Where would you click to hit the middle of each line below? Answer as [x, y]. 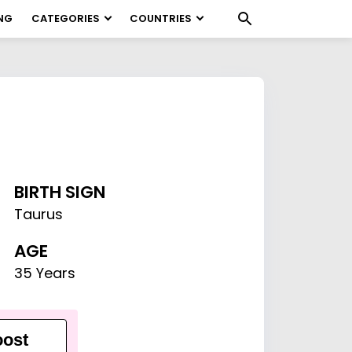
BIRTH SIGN [60, 192]
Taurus [39, 214]
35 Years [45, 273]
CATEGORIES [66, 18]
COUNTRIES [161, 18]
